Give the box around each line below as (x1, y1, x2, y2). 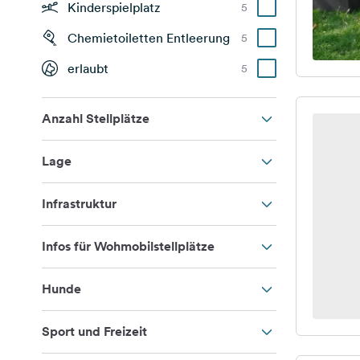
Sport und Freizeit (42, 323, 147, 340)
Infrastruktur (42, 195, 117, 212)
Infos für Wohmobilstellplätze (42, 238, 215, 255)
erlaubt (67, 60, 108, 76)
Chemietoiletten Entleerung (67, 30, 230, 46)
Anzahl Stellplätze (42, 110, 149, 127)
